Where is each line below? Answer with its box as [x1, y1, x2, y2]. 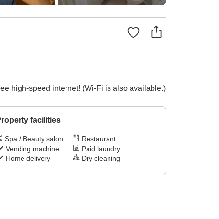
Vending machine [5, 145, 59, 153]
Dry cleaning [82, 154, 121, 163]
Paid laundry [82, 145, 121, 153]
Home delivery [5, 154, 50, 163]
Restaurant [82, 135, 116, 143]
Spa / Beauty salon [4, 135, 63, 143]
